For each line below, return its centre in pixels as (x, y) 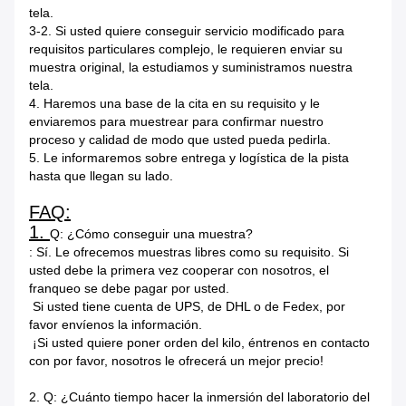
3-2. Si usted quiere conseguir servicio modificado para (187, 31)
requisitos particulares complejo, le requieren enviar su (186, 49)
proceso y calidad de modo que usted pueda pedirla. (180, 140)
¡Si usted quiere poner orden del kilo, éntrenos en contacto (199, 343)
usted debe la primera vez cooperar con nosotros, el (179, 271)
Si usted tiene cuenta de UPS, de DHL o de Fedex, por (187, 307)
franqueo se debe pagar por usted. (129, 289)
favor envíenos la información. (116, 325)
